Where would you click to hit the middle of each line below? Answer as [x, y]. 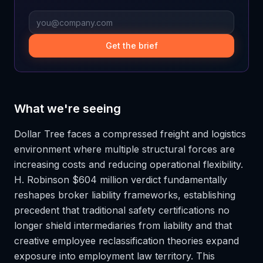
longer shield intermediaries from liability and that [123, 225]
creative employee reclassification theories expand [127, 241]
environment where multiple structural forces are [124, 149]
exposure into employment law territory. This [114, 256]
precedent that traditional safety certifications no [122, 210]
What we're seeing [68, 109]
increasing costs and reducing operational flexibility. [129, 164]
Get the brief [131, 45]
